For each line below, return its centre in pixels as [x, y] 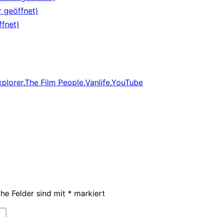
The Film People [54, 83]
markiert [88, 194]
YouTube [127, 83]
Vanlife [98, 83]
